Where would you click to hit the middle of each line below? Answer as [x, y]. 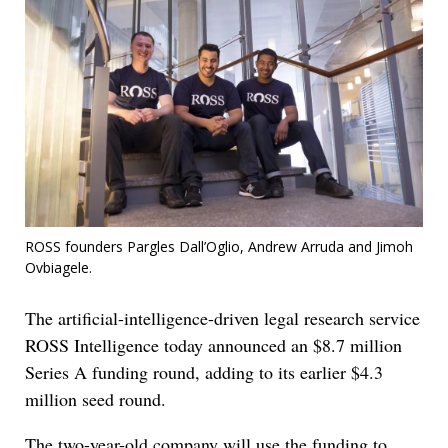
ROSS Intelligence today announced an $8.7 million [213, 345]
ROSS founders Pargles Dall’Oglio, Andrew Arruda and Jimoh [219, 247]
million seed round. [95, 399]
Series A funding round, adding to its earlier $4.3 [204, 372]
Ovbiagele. [58, 268]
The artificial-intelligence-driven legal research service [222, 318]
